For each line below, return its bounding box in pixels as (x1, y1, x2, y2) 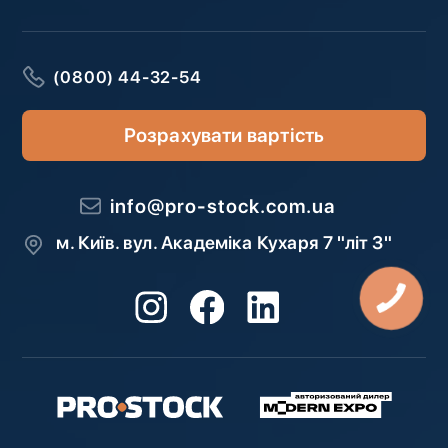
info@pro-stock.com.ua (110, 194, 335, 219)
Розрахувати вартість (123, 123, 325, 148)
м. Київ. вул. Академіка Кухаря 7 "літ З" (56, 232, 392, 254)
